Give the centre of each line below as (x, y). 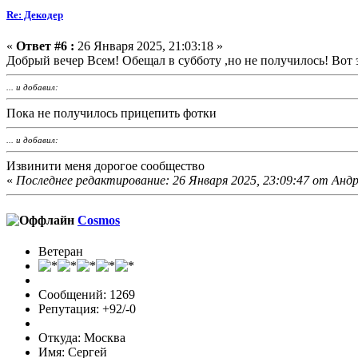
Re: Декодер (35, 15)
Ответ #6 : (45, 46)
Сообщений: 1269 (87, 294)
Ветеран (61, 251)
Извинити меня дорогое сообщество (105, 166)
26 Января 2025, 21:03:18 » (149, 46)
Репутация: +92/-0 (87, 308)
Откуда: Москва (82, 337)
